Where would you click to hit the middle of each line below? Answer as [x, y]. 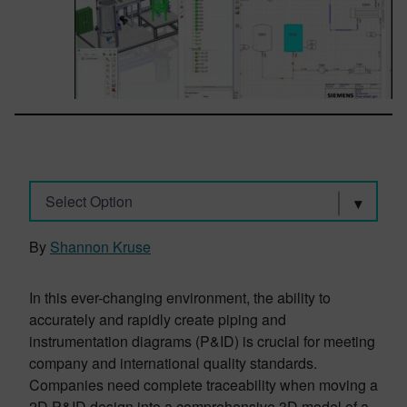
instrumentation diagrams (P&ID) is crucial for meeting [202, 341]
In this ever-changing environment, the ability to [180, 298]
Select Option [89, 201]
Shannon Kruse [100, 247]
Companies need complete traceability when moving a [203, 385]
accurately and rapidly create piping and [158, 319]
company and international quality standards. [173, 363]
